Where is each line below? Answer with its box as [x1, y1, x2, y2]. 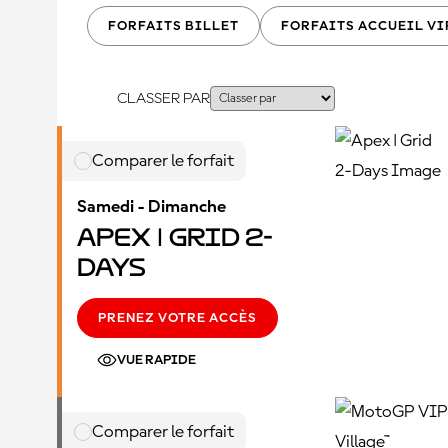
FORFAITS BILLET [108, 19, 239, 33]
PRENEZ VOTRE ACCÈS [98, 311, 257, 325]
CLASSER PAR [117, 90, 210, 107]
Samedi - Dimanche [77, 198, 226, 216]
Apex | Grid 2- [77, 223, 273, 252]
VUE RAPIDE [117, 353, 196, 367]
